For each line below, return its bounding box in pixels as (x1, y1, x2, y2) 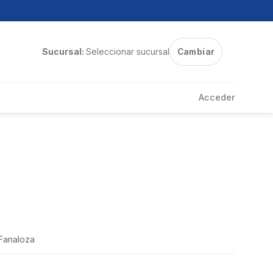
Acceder (199, 92, 235, 102)
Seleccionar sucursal (85, 46, 169, 57)
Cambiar (177, 47, 215, 57)
